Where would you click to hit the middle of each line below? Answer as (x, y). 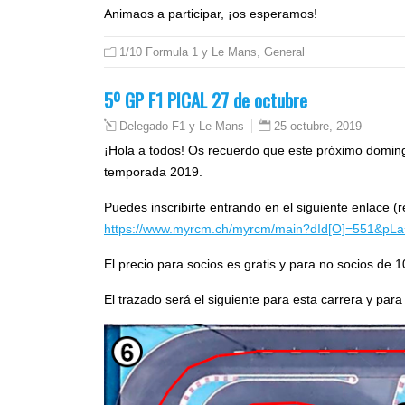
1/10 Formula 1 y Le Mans (188, 52)
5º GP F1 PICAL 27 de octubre (206, 99)
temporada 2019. (153, 171)
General (284, 52)
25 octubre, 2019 (318, 126)
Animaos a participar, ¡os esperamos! (211, 13)
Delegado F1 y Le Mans (182, 126)
